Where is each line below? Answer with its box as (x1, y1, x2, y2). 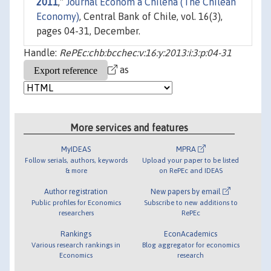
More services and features (70, 122, 189, 133)
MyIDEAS (61, 144, 91, 154)
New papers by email (151, 186, 223, 196)
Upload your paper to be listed (142, 155, 240, 164)
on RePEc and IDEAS (158, 166, 223, 174)
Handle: (24, 47, 59, 59)
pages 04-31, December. (36, 25, 140, 37)
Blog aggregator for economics (142, 240, 240, 249)
